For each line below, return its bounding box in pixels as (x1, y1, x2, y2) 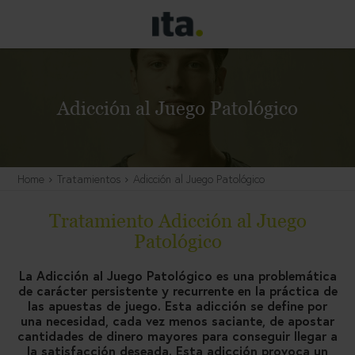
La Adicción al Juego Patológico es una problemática (18, 267, 337, 284)
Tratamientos (57, 171, 120, 187)
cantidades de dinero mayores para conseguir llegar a (17, 327, 338, 345)
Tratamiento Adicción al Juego (48, 209, 307, 233)
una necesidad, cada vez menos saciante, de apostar (21, 312, 334, 330)
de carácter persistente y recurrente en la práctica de (17, 282, 338, 300)
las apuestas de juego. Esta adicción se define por (28, 297, 327, 315)
